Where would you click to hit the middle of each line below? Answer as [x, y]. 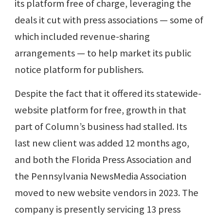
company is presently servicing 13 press [98, 209]
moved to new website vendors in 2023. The [107, 192]
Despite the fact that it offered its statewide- [108, 93]
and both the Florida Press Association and [103, 159]
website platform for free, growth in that [100, 110]
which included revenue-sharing [82, 36]
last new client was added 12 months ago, [102, 143]
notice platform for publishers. [79, 69]
